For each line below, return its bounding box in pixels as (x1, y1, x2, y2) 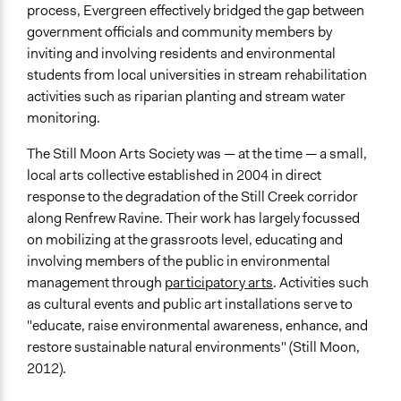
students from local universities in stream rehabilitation (27, 65, 367, 85)
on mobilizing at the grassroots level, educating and (27, 230, 343, 250)
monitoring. (27, 108, 100, 128)
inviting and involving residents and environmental (27, 44, 336, 64)
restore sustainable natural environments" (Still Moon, (27, 337, 360, 357)
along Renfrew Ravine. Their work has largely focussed (27, 209, 360, 228)
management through (27, 273, 165, 293)
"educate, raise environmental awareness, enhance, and (27, 316, 368, 336)
